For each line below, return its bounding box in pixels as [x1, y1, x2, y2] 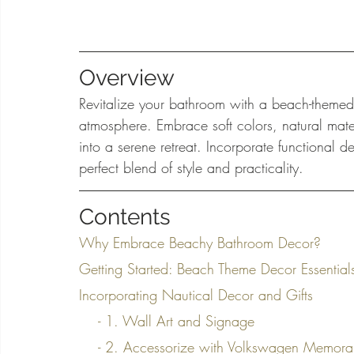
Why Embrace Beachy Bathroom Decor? [79, 233, 321, 253]
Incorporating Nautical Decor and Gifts [79, 285, 313, 305]
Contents [79, 204, 171, 231]
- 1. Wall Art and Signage [98, 311, 254, 331]
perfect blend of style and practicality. [79, 158, 303, 178]
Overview [79, 65, 175, 92]
